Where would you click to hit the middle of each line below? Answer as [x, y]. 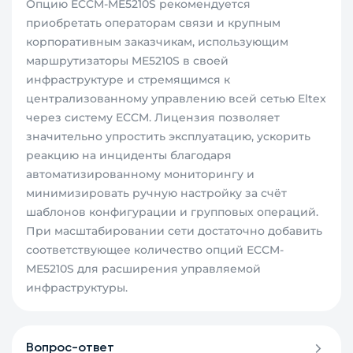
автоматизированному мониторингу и [141, 175]
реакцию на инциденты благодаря [129, 156]
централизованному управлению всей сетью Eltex [176, 99]
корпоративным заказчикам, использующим [158, 42]
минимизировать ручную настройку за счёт [157, 193]
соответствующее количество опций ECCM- [155, 250]
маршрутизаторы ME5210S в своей [128, 61]
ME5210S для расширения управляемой [144, 269]
